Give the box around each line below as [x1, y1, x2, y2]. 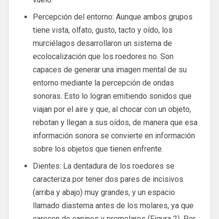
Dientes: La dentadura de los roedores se [32, 161, 175, 171]
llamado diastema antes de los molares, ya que [32, 201, 194, 211]
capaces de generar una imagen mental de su [32, 65, 187, 75]
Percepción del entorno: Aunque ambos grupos [32, 12, 193, 22]
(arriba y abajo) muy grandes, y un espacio [32, 188, 175, 197]
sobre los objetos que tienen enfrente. [32, 144, 163, 154]
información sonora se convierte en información [32, 131, 195, 141]
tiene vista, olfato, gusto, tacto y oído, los [32, 25, 173, 35]
